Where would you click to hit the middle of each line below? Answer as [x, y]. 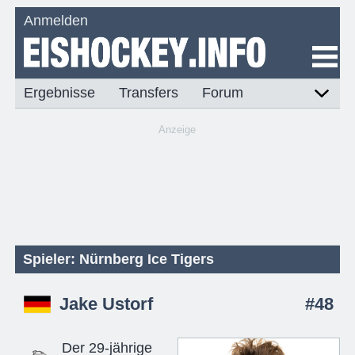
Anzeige [177, 130]
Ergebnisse [60, 93]
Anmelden [56, 20]
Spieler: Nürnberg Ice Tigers [119, 259]
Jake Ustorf [106, 305]
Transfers [149, 93]
